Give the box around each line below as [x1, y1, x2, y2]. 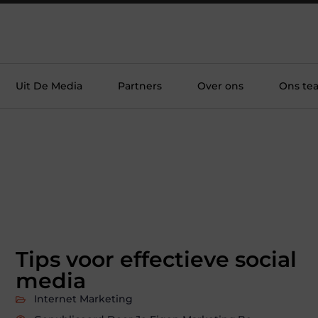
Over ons [197, 79, 243, 92]
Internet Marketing [34, 292, 133, 306]
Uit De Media [16, 79, 82, 92]
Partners [118, 79, 162, 92]
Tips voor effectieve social [16, 246, 297, 273]
